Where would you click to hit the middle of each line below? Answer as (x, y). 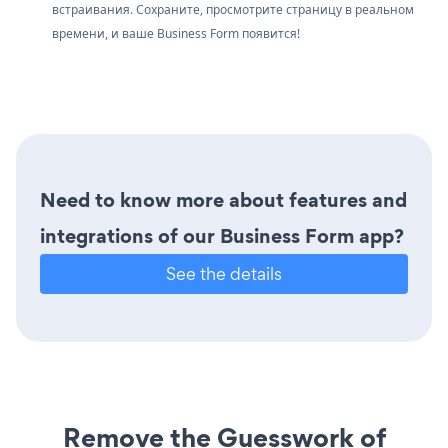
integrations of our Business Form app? (222, 235)
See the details (224, 273)
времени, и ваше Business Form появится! (176, 33)
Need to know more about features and (223, 199)
